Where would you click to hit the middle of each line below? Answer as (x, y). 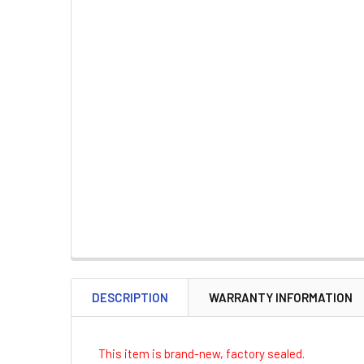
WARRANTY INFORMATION (281, 297)
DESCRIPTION (130, 297)
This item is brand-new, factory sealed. (201, 353)
